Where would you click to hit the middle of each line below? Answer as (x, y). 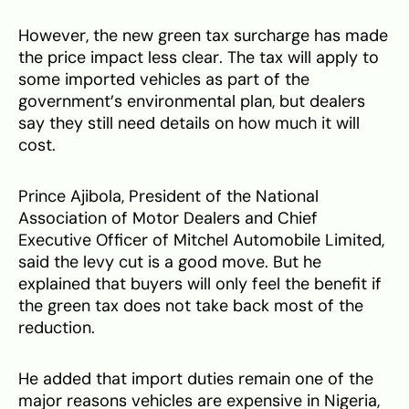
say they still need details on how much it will (189, 124)
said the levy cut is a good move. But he (170, 262)
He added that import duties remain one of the (196, 379)
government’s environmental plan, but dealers (192, 102)
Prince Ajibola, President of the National (168, 197)
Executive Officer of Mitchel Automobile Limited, (201, 241)
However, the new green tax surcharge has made (203, 36)
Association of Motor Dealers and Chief (168, 219)
